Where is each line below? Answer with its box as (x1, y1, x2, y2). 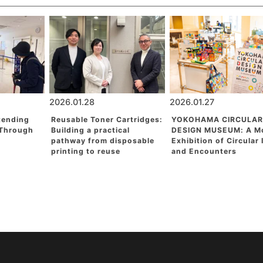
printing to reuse (50, 147, 120, 156)
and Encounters (171, 147, 237, 156)
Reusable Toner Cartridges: (50, 115, 163, 124)
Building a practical (50, 126, 130, 134)
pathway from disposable (50, 136, 154, 145)
